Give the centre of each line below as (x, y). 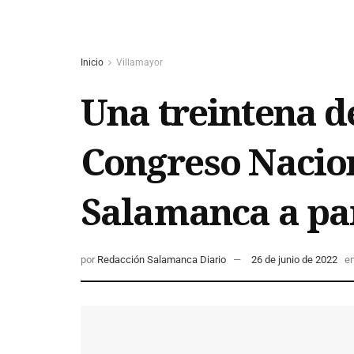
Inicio (92, 62)
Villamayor (139, 62)
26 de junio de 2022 (294, 260)
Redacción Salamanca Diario (162, 260)
